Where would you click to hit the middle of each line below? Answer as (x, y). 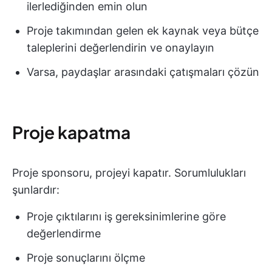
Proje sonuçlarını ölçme (86, 257)
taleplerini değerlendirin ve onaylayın (121, 47)
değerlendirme (64, 233)
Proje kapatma (71, 132)
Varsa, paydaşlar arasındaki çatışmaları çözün (143, 72)
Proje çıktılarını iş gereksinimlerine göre (126, 216)
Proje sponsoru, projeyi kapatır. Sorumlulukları (129, 172)
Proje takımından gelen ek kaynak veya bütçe (143, 30)
